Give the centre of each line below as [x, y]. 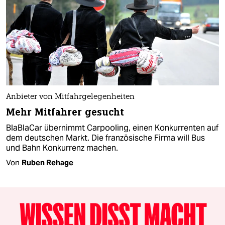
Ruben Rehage [47, 163]
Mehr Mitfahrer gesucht [65, 113]
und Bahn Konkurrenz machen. [62, 148]
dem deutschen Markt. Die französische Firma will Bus [105, 138]
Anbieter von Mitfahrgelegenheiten [70, 97]
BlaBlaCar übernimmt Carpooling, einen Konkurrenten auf [112, 128]
